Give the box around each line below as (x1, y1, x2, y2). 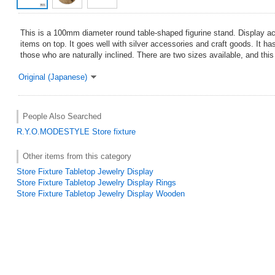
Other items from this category (23, 151, 131, 161)
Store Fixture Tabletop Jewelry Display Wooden (17, 188, 185, 198)
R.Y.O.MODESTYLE (17, 126, 90, 136)
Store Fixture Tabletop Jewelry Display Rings (17, 177, 176, 187)
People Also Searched (23, 111, 101, 121)
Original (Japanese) (18, 72, 87, 82)
